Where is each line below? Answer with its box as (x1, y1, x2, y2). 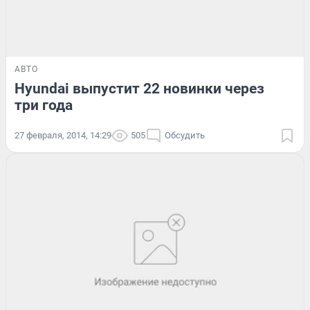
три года (15, 97, 73, 114)
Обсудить (165, 130, 205, 141)
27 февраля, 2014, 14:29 (15, 130, 111, 141)
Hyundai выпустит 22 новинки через (15, 80, 264, 98)
